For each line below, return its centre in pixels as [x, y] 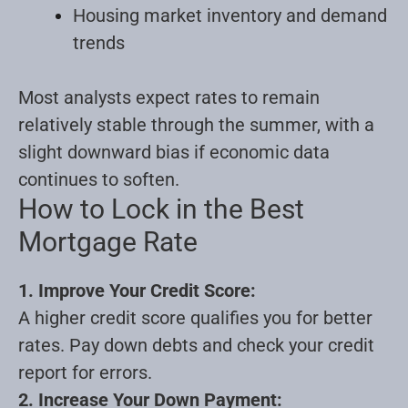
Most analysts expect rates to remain [169, 97]
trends [99, 42]
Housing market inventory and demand [230, 15]
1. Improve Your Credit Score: [137, 290]
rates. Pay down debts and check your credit [196, 345]
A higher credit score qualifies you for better [195, 317]
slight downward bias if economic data [174, 152]
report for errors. [85, 372]
